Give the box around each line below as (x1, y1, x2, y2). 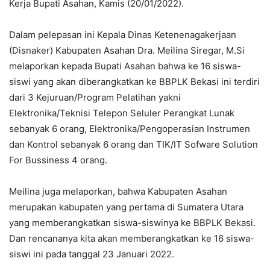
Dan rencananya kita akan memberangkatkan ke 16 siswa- (9, 233, 254, 245)
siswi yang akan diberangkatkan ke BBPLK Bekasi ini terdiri (9, 76, 260, 88)
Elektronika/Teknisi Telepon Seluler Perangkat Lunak (9, 107, 234, 119)
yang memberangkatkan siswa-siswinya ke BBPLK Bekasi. (9, 217, 256, 229)
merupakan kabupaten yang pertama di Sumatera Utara (9, 201, 243, 213)
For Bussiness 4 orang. (9, 154, 107, 166)
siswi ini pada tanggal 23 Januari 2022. (9, 248, 174, 260)
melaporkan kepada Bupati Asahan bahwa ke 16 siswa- (9, 60, 241, 72)
